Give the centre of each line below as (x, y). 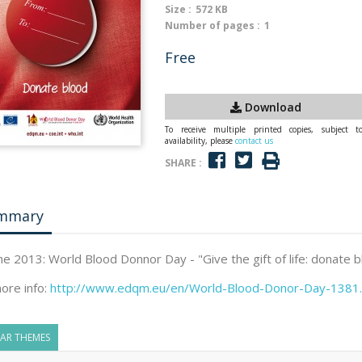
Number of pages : (213, 25)
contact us (254, 141)
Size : (178, 9)
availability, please (200, 141)
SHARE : (183, 162)
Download (271, 107)
